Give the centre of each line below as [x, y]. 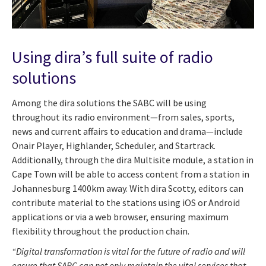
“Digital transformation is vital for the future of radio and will [129, 251]
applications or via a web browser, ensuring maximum [120, 216]
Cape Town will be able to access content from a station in [131, 174]
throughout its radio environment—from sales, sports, [123, 117]
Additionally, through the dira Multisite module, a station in [133, 159]
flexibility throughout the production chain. [101, 231]
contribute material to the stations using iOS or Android [126, 202]
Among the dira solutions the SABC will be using [109, 102]
